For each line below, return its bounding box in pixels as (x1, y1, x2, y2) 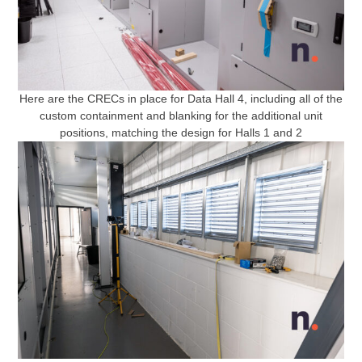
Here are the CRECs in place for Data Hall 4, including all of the (19, 92, 343, 106)
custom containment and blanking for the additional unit (40, 109, 322, 123)
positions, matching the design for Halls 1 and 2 (60, 126, 302, 140)
